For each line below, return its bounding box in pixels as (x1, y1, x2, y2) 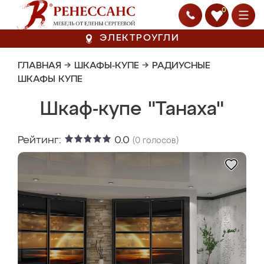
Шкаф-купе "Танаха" (40, 100, 224, 119)
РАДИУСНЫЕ (152, 61, 210, 71)
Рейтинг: (18, 135, 64, 146)
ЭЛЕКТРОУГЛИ (100, 34, 180, 43)
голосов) (140, 137, 179, 145)
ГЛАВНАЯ (18, 61, 61, 71)
